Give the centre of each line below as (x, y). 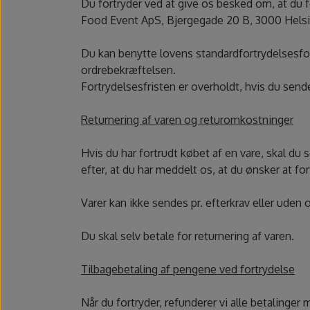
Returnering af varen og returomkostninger (187, 120)
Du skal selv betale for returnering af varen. (188, 236)
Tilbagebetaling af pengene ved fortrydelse (188, 270)
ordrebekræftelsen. (128, 70)
